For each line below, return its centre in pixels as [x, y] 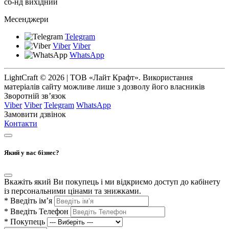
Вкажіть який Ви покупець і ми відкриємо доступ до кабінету [112, 182]
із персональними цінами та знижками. [73, 191]
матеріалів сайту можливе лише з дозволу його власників [105, 86]
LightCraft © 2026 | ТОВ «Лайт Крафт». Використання [98, 77]
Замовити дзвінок [35, 114]
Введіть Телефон [40, 212]
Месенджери [26, 19]
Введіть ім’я [32, 201]
